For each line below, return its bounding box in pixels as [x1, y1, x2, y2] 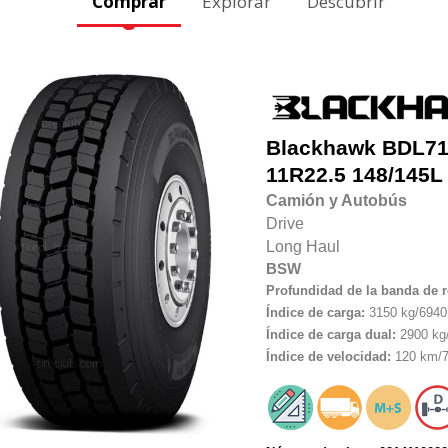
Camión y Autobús [265, 192, 407, 210]
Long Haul [265, 238, 340, 256]
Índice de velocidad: [265, 349, 391, 365]
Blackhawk [265, 136, 376, 161]
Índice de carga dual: [265, 327, 396, 343]
